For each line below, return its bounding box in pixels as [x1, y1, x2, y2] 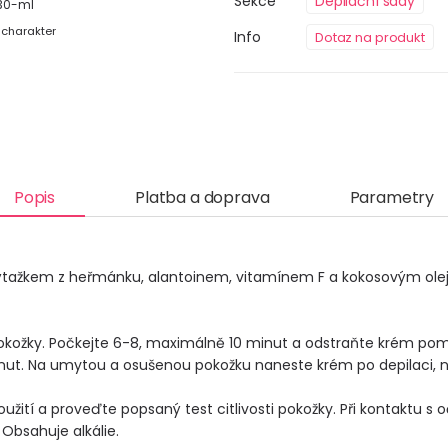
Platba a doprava [135, 185, 270, 209]
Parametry [349, 185, 435, 209]
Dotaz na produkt [315, 27, 425, 47]
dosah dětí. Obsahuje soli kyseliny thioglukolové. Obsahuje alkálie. [119, 421, 177, 442]
